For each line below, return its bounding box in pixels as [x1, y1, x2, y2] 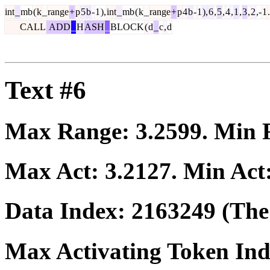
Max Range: [5, 118, 136, 144]
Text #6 [5, 75, 86, 104]
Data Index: [5, 198, 131, 224]
